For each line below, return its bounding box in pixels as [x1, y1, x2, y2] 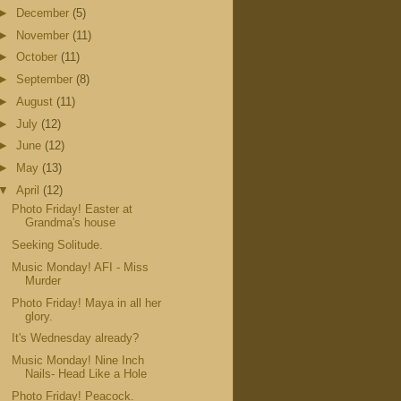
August [15, 94, 56, 108]
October [15, 50, 61, 64]
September [15, 73, 76, 87]
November [15, 28, 73, 42]
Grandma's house [25, 216, 116, 230]
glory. [25, 309, 54, 323]
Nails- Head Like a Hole [25, 367, 148, 381]
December [15, 5, 73, 20]
